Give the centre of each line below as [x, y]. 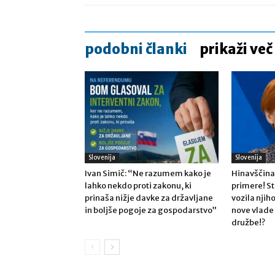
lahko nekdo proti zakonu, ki [138, 186]
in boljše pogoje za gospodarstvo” [151, 210]
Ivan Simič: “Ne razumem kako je [148, 173]
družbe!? [248, 223]
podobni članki [136, 49]
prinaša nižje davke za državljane [149, 198]
